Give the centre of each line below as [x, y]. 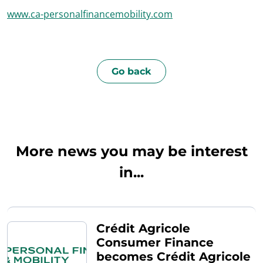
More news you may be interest [131, 151]
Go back [131, 71]
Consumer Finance [155, 242]
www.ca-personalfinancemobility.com [90, 14]
